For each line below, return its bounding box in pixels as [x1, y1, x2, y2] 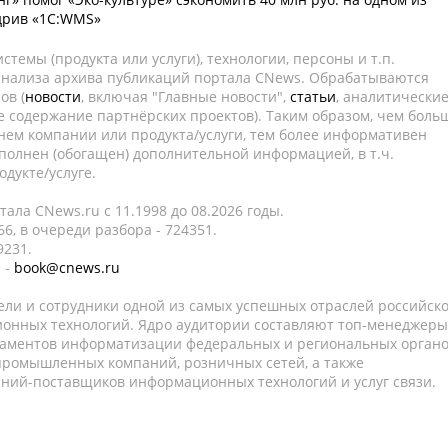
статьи [290, 87, 336, 106]
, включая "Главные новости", [81, 87, 290, 106]
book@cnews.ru [14, 258, 120, 277]
